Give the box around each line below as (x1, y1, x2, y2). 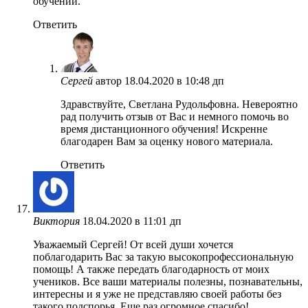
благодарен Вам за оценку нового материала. (60, 135, 273, 147)
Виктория (33, 214, 80, 227)
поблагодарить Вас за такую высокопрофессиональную (33, 250, 294, 263)
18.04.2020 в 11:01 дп (82, 214, 181, 227)
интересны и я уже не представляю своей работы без (33, 287, 281, 300)
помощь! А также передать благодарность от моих (33, 263, 269, 275)
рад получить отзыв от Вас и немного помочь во (60, 110, 289, 122)
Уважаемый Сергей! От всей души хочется (33, 238, 233, 250)
